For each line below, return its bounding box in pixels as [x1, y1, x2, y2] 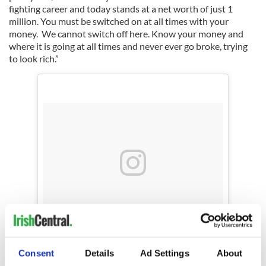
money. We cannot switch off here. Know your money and [9, 28, 243, 39]
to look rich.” [9, 53, 59, 64]
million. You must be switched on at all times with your [9, 15, 229, 27]
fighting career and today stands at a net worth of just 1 [9, 3, 233, 14]
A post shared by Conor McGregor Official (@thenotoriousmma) [213, 232, 221, 242]
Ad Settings [140, 248, 189, 258]
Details [85, 248, 114, 258]
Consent [18, 248, 54, 258]
